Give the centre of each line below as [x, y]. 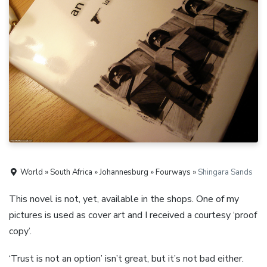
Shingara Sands [226, 173]
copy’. [20, 231]
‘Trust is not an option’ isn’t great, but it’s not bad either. [126, 259]
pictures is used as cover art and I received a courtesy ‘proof [133, 215]
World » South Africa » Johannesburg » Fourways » [108, 173]
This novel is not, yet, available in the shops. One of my [124, 199]
